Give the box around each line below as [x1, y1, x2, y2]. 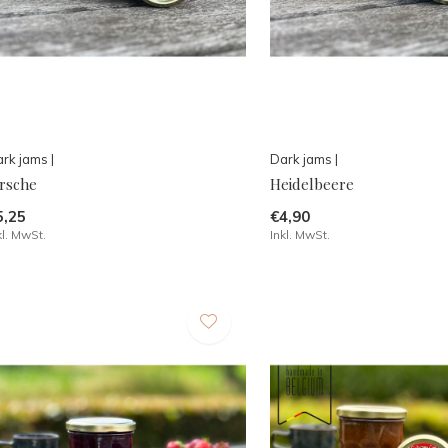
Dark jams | [269, 151, 338, 168]
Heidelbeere [269, 174, 354, 195]
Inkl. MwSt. [269, 227, 330, 243]
